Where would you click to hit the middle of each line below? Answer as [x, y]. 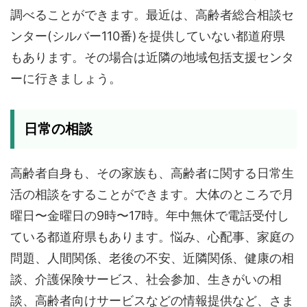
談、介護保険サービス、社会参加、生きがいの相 [146, 279]
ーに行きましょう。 [66, 78]
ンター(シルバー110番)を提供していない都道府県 [148, 36]
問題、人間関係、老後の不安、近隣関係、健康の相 [152, 258]
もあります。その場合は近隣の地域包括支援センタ [152, 57]
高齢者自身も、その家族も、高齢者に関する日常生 [152, 173]
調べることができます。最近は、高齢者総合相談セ [152, 15]
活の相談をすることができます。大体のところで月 [152, 194]
